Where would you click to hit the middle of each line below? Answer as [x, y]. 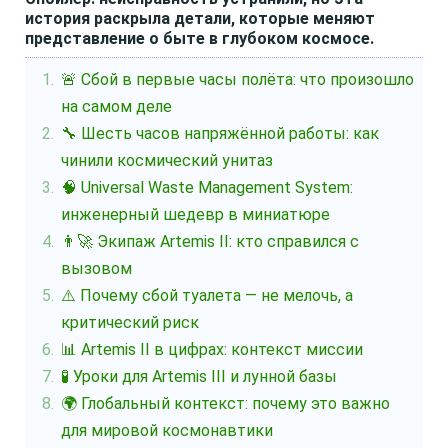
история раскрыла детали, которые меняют [200, 18]
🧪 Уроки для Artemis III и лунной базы [199, 376]
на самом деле [117, 106]
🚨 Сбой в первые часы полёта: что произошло [238, 79]
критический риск [130, 322]
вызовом [97, 268]
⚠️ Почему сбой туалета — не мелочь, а [207, 295]
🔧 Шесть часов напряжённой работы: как [220, 133]
